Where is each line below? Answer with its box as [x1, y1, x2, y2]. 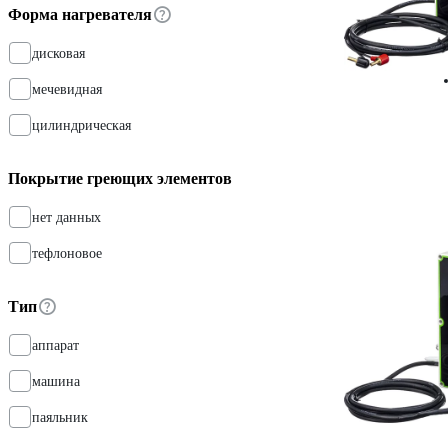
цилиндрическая [32, 117, 131, 133]
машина [32, 373, 80, 389]
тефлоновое [32, 245, 102, 261]
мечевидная [32, 81, 102, 97]
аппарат [32, 337, 79, 353]
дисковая [32, 45, 85, 61]
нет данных [32, 209, 101, 225]
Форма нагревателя [8, 5, 152, 23]
